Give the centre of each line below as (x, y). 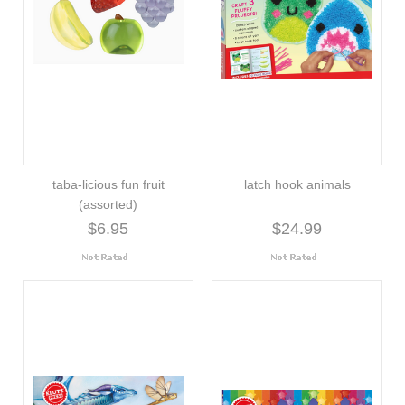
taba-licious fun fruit (108, 184)
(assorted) (108, 204)
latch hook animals (297, 184)
